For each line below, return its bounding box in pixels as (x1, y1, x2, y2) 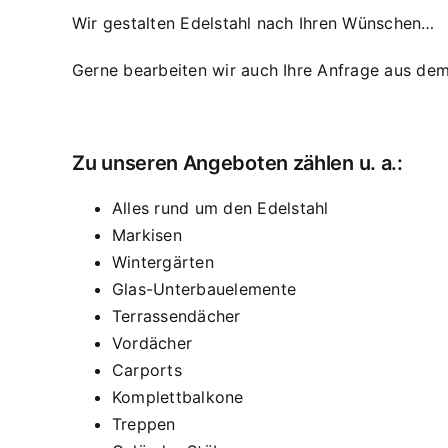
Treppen (112, 413, 176, 434)
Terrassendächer (112, 305, 241, 326)
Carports (112, 359, 182, 380)
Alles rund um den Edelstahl (112, 197, 329, 218)
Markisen (112, 224, 182, 245)
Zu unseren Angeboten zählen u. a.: (72, 150, 403, 175)
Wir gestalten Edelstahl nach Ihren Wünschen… (72, 12, 435, 33)
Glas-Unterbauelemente (112, 278, 297, 299)
